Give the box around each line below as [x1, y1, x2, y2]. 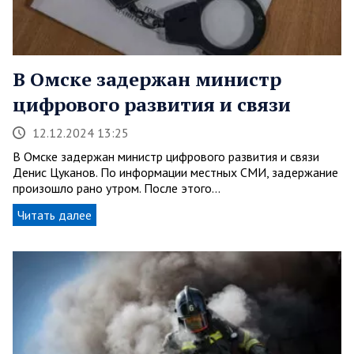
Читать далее [17, 207, 92, 224]
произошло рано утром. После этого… [13, 180, 220, 197]
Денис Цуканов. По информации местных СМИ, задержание [13, 164, 338, 181]
